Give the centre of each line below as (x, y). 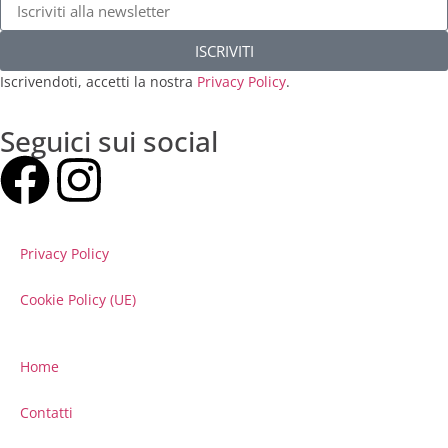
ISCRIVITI (224, 50)
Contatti (46, 413)
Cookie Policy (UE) (78, 300)
